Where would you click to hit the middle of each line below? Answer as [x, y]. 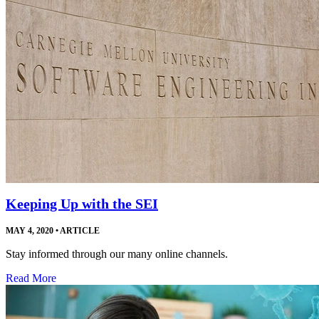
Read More [31, 278]
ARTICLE [79, 231]
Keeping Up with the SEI [82, 204]
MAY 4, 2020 [30, 231]
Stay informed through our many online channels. [117, 254]
